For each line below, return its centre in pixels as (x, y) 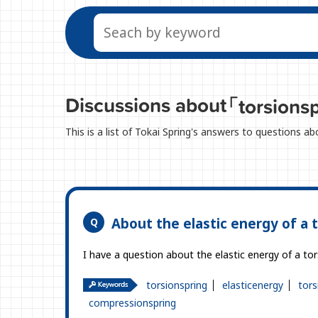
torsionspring (177, 285)
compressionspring (132, 303)
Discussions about (146, 105)
